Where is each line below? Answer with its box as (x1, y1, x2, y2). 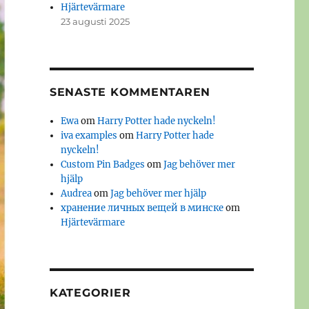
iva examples (61, 130, 118, 142)
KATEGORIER (49, 286, 131, 300)
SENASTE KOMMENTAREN (49, 86, 211, 99)
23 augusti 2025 (61, 16, 130, 28)
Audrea (61, 188, 92, 200)
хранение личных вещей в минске (61, 202, 224, 215)
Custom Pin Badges (61, 159, 146, 171)
